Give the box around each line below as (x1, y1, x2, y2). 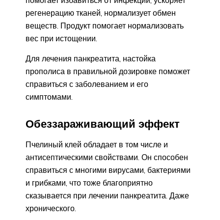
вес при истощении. (26, 33, 97, 43)
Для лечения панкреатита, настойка (26, 53, 156, 63)
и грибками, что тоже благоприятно (26, 178, 153, 188)
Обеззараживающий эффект (26, 116, 180, 131)
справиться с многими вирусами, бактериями (26, 165, 191, 175)
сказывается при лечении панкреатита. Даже (26, 191, 189, 201)
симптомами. (26, 91, 73, 102)
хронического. (26, 203, 76, 214)
